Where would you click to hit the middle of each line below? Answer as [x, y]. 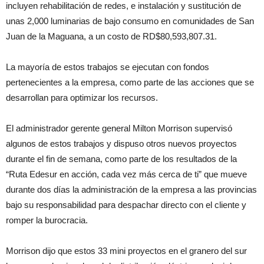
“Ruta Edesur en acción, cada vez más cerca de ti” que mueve [126, 174]
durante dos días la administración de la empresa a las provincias [131, 189]
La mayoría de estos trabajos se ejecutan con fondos [108, 67]
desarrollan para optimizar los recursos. [82, 97]
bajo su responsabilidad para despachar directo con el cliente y [126, 204]
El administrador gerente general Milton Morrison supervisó [119, 128]
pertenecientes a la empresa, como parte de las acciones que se [130, 82]
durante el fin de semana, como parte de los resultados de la [121, 159]
